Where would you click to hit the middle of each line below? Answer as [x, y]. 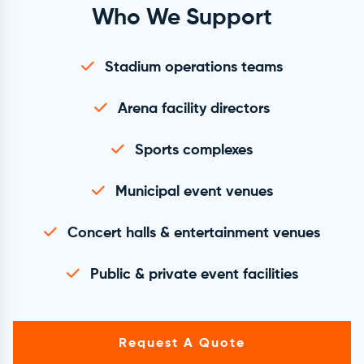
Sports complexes [194, 151]
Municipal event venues [194, 192]
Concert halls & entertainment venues [194, 234]
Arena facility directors [194, 109]
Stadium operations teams [194, 68]
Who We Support [182, 18]
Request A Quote [182, 344]
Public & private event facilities [194, 275]
